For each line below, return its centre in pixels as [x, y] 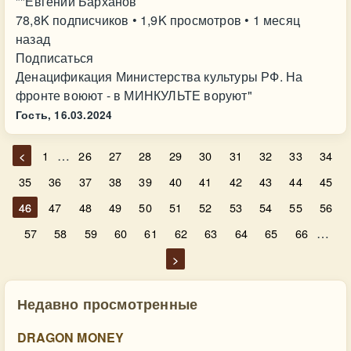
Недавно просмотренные [108, 304]
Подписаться [55, 58]
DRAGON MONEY [71, 337]
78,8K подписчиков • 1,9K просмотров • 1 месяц [158, 20]
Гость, [34, 115]
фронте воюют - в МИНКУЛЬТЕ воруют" [134, 95]
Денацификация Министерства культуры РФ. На [159, 76]
